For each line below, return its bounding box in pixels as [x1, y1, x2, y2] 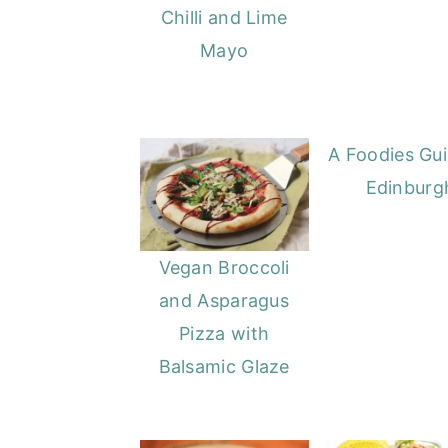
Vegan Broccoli [158, 256, 290, 278]
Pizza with [179, 322, 270, 344]
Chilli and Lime [160, 6, 288, 28]
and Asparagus [159, 289, 290, 311]
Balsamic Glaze [158, 355, 290, 377]
